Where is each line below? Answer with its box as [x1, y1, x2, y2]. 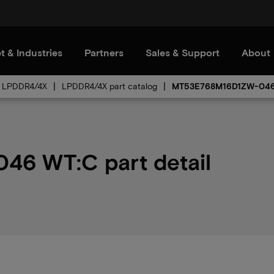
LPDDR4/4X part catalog [62, 81, 157, 91]
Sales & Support [146, 46, 220, 58]
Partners [84, 46, 124, 58]
